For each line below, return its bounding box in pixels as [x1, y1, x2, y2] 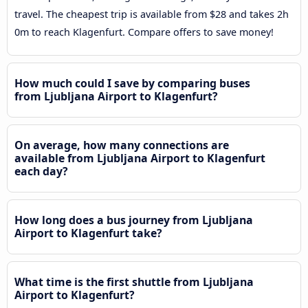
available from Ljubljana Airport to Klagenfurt [14, 150, 265, 166]
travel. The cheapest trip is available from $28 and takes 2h [14, 7, 289, 21]
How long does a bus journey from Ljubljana [14, 212, 253, 228]
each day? [14, 163, 68, 179]
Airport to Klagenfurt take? [14, 225, 162, 241]
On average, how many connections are [14, 137, 229, 153]
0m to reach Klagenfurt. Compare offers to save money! [14, 25, 274, 38]
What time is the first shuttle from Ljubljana [14, 274, 254, 289]
